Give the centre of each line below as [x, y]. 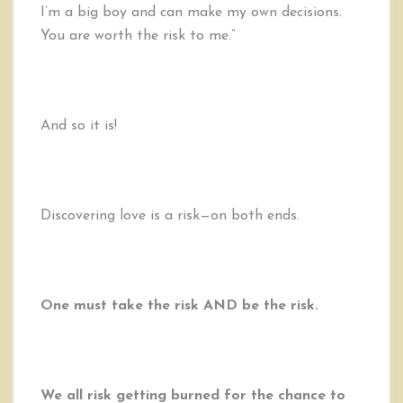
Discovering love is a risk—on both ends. [170, 216]
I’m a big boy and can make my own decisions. [191, 13]
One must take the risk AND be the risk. [179, 306]
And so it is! [79, 126]
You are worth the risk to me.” [138, 36]
